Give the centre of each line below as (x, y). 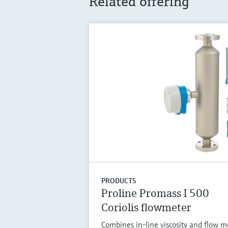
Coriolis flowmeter (146, 208)
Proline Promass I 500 (155, 193)
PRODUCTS (118, 181)
